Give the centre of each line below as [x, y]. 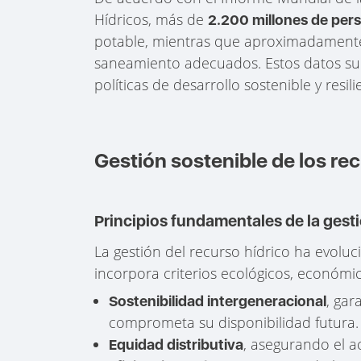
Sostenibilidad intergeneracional [218, 301]
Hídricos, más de [151, 19]
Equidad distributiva [176, 344]
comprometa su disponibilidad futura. [234, 322]
